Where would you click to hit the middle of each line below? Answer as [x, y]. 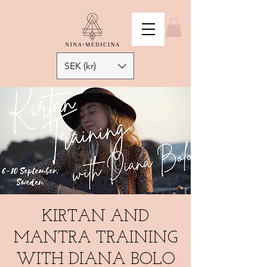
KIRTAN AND [95, 217]
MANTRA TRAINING [95, 239]
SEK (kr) [80, 66]
